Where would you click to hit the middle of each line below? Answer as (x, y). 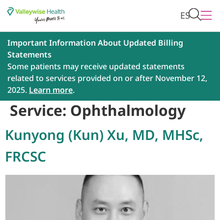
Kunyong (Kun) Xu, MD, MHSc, (104, 135)
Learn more (51, 90)
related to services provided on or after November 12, (107, 78)
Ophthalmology (128, 110)
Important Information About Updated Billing (95, 43)
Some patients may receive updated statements (96, 67)
